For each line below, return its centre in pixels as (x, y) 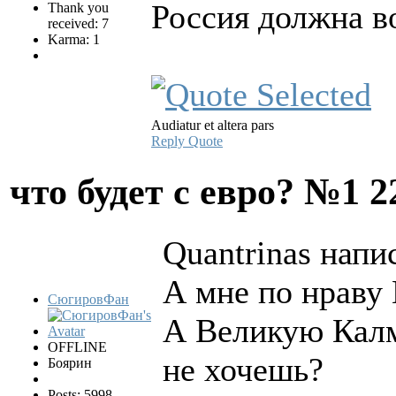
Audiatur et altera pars (213, 126)
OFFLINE (77, 347)
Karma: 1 (74, 40)
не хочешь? (243, 370)
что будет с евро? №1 (190, 192)
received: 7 (78, 24)
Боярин (70, 363)
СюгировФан (88, 300)
